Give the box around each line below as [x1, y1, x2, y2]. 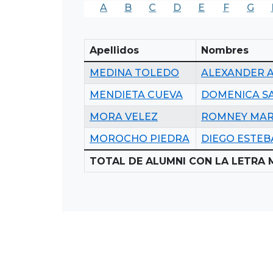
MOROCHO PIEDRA [90, 132, 190, 144]
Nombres [201, 44, 249, 56]
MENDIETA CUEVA [90, 88, 183, 101]
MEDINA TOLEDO [90, 66, 179, 79]
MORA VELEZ [90, 110, 158, 122]
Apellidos [90, 44, 139, 56]
